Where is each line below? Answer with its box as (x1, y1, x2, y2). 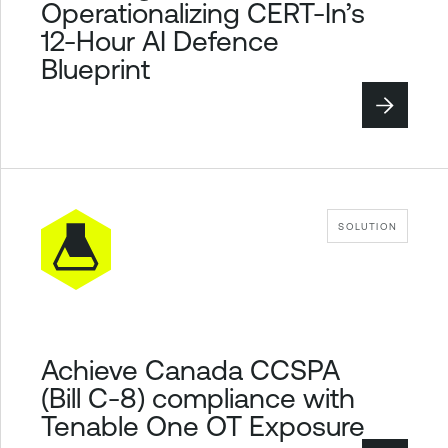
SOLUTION (338, 220, 397, 233)
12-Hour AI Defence (41, 24, 279, 57)
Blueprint (41, 52, 150, 85)
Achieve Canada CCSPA (41, 353, 340, 386)
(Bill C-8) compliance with (41, 381, 355, 414)
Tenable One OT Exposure (41, 409, 365, 442)
